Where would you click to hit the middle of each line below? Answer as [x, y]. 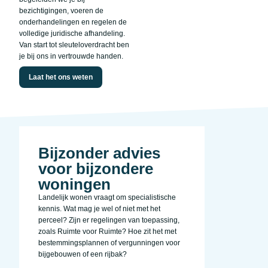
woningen [74, 184]
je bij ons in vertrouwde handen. [71, 57]
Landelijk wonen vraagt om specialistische [107, 197]
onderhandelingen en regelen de [73, 22]
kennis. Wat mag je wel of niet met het [99, 208]
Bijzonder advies [99, 153]
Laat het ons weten [61, 77]
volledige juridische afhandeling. [72, 34]
